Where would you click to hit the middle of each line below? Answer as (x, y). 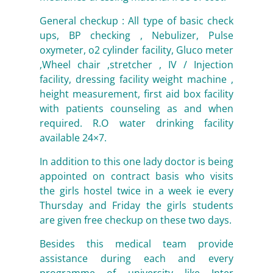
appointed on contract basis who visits (136, 176)
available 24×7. (73, 138)
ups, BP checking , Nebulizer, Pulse (136, 35)
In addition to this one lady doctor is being (136, 161)
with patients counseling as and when (136, 108)
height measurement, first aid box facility (136, 94)
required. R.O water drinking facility (136, 123)
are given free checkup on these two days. (136, 220)
